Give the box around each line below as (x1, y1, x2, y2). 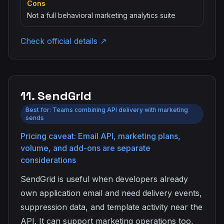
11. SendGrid (20, 88, 91, 103)
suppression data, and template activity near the (20, 202, 202, 212)
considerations (20, 155, 76, 165)
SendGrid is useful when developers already (20, 174, 188, 184)
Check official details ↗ (20, 36, 106, 46)
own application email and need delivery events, (20, 188, 202, 198)
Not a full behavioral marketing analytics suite (27, 11, 175, 19)
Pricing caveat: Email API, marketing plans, (20, 131, 180, 141)
